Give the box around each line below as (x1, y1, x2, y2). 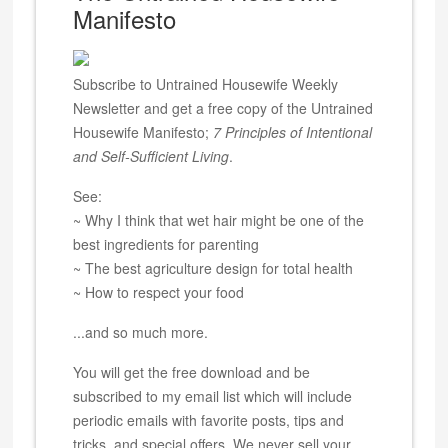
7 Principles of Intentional (213, 121, 373, 142)
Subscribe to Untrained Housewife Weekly (73, 73, 339, 94)
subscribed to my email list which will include (73, 385, 353, 406)
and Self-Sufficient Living (73, 145, 230, 166)
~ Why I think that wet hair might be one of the (73, 209, 365, 230)
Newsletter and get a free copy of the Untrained (73, 97, 374, 118)
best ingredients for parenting (73, 233, 260, 254)
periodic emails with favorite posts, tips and (73, 409, 345, 430)
